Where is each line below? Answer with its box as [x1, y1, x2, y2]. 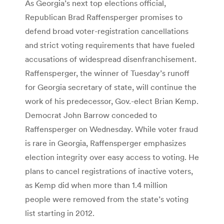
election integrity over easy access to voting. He [25, 151, 199, 162]
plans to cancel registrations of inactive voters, [25, 165, 193, 176]
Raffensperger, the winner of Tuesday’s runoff [25, 67, 189, 78]
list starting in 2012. [25, 207, 94, 218]
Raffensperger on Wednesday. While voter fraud [25, 123, 198, 134]
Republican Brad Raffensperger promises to [25, 11, 182, 22]
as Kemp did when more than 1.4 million [25, 179, 167, 190]
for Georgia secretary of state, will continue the [25, 81, 196, 92]
